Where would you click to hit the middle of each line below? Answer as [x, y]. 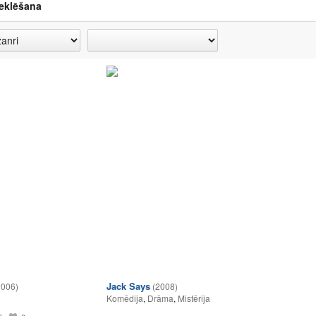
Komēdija [125, 298]
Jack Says [128, 286]
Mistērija [194, 298]
